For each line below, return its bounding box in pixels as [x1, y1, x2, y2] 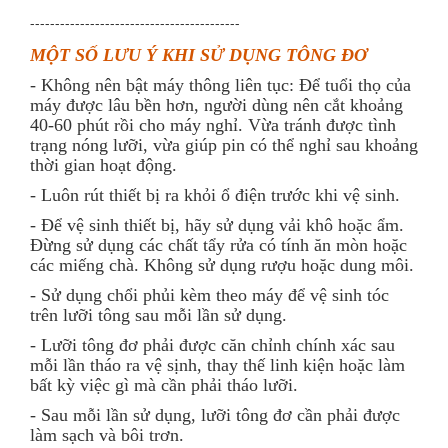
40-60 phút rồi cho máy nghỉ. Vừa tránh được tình [30, 115, 396, 135]
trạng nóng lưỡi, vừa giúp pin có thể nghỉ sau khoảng [30, 135, 418, 155]
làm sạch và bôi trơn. [30, 425, 184, 445]
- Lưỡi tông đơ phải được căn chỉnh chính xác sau [30, 335, 395, 355]
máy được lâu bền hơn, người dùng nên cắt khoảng [30, 95, 403, 115]
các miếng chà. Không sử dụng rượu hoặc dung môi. [30, 255, 414, 275]
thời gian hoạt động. [30, 155, 177, 175]
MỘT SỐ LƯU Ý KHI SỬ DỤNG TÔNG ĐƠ [30, 45, 367, 65]
